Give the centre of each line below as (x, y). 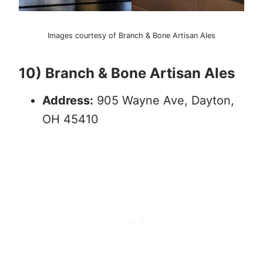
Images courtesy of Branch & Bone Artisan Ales (131, 36)
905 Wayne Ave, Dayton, (164, 101)
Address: (68, 101)
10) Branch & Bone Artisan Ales (127, 73)
